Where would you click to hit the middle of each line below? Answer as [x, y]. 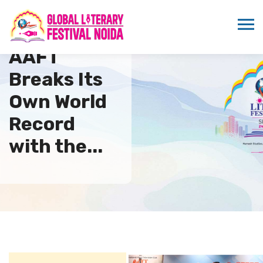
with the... [56, 146]
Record [42, 124]
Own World [58, 101]
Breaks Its [56, 79]
